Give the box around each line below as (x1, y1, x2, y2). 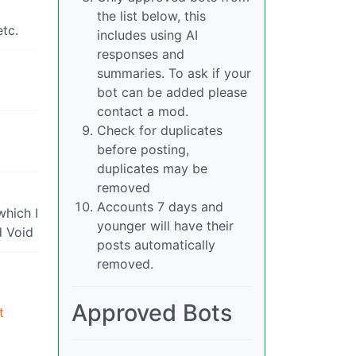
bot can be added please (97, 84, 247, 101)
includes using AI (97, 27, 198, 44)
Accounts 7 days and (97, 199, 223, 215)
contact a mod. (97, 103, 188, 120)
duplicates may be (97, 161, 207, 177)
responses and (97, 46, 184, 63)
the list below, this (97, 8, 206, 25)
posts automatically (97, 237, 215, 253)
